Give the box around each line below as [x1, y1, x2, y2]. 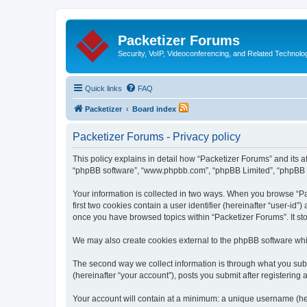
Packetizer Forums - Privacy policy [73, 130, 241, 143]
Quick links [85, 84, 122, 93]
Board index [132, 104, 176, 113]
